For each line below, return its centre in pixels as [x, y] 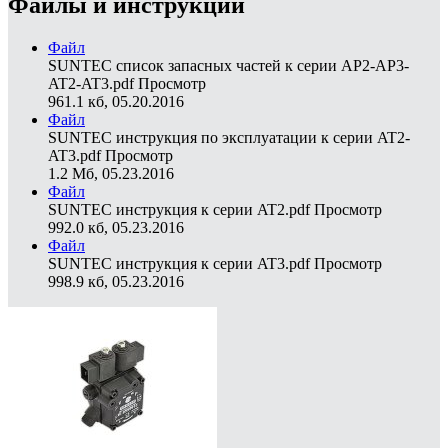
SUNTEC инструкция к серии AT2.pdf [179, 210]
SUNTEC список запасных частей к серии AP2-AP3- [228, 66]
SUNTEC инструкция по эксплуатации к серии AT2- [229, 138]
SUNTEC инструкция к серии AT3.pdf [179, 264]
